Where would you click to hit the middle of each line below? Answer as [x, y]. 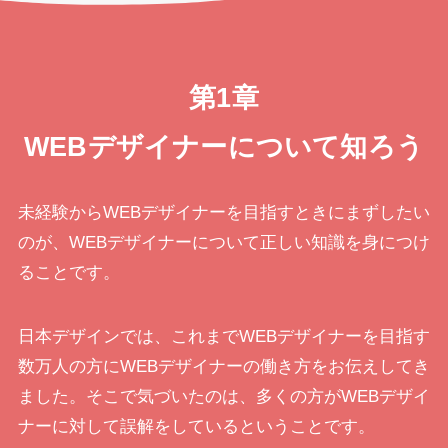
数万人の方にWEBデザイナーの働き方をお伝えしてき [223, 367]
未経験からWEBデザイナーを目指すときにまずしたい [223, 213]
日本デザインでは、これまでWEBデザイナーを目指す [223, 337]
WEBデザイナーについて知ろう [224, 147]
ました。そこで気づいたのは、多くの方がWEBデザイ [223, 397]
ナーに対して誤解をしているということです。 [196, 427]
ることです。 [68, 273]
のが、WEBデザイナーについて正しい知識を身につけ [223, 243]
